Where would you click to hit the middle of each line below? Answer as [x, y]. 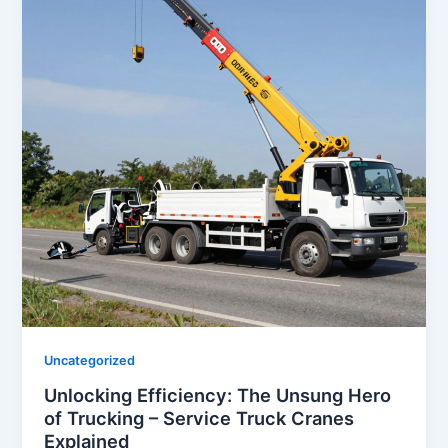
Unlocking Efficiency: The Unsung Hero [218, 395]
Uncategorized [90, 361]
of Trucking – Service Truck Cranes [199, 418]
